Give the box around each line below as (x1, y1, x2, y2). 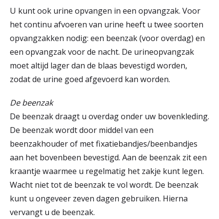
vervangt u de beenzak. (10, 207, 95, 218)
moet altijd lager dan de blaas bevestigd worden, (10, 60, 187, 71)
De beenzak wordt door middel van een (10, 125, 153, 135)
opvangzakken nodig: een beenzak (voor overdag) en (10, 33, 205, 44)
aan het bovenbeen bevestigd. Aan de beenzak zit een (10, 152, 207, 163)
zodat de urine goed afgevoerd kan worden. (10, 74, 170, 85)
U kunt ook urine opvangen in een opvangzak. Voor (10, 5, 200, 16)
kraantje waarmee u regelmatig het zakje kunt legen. (10, 166, 204, 176)
